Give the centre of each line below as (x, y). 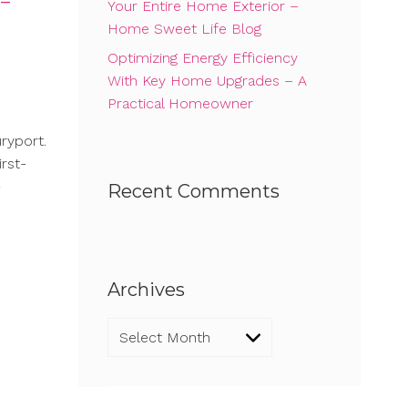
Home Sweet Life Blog (184, 29)
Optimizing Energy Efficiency (203, 58)
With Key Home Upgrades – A (207, 81)
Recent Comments (194, 192)
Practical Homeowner (180, 104)
